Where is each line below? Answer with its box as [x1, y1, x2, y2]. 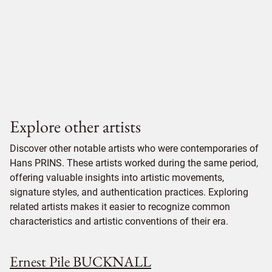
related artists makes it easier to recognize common [10, 201, 230, 213]
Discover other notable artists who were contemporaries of [10, 143, 259, 155]
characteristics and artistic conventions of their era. [10, 216, 228, 228]
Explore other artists [10, 115, 141, 138]
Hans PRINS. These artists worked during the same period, [10, 157, 258, 169]
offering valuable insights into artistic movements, [10, 172, 224, 184]
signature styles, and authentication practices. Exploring [10, 186, 248, 199]
